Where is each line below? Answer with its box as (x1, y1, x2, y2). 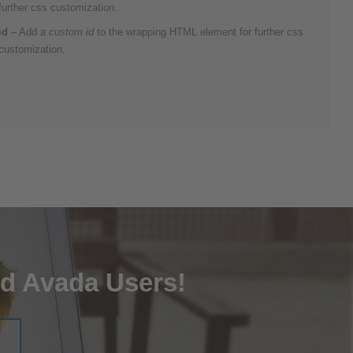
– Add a (8, 26, 50, 39)
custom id (49, 26, 95, 39)
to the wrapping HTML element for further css (94, 26, 304, 39)
